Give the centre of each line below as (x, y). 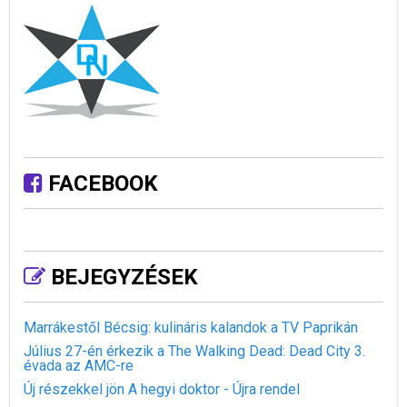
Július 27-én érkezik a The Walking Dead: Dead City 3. (194, 352)
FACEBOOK (100, 184)
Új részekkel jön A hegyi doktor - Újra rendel (162, 390)
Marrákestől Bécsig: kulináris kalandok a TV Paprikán (191, 328)
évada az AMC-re (79, 366)
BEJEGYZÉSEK (122, 278)
